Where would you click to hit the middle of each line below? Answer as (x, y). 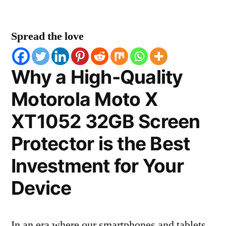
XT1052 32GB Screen (106, 121)
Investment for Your (97, 166)
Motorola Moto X (84, 99)
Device (41, 188)
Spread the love (47, 36)
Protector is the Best (101, 144)
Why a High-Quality (97, 77)
